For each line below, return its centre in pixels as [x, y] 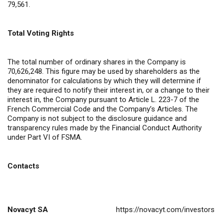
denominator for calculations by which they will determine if [104, 81]
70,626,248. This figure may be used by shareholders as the [104, 72]
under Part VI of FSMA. [45, 138]
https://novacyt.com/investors [165, 210]
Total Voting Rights [41, 33]
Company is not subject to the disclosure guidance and [97, 119]
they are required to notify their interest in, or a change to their [109, 90]
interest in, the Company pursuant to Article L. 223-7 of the [103, 100]
